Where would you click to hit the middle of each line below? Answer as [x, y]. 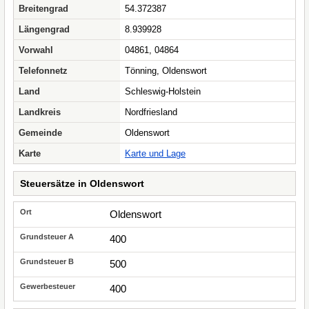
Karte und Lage [155, 153]
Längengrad [44, 29]
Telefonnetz [43, 71]
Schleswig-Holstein [163, 91]
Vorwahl [36, 50]
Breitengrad [43, 9]
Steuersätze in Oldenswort [82, 183]
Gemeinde [40, 133]
